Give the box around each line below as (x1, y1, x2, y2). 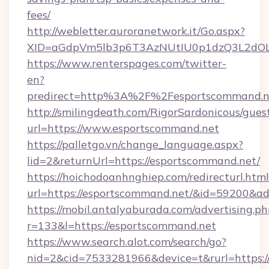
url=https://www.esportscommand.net (27, 121, 219, 135)
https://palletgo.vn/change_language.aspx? (27, 138, 243, 151)
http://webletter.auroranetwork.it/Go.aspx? (27, 24, 245, 38)
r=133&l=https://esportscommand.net (27, 219, 216, 232)
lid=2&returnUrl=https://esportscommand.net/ (27, 154, 260, 168)
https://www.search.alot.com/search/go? (27, 235, 226, 249)
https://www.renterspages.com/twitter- (27, 56, 226, 70)
